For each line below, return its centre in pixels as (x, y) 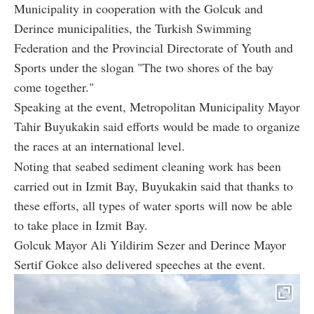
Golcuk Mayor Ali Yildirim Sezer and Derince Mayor (150, 245)
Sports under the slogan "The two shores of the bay (144, 68)
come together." (54, 87)
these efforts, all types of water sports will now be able (153, 206)
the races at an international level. (100, 146)
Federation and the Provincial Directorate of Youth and (153, 48)
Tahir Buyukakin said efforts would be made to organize (157, 127)
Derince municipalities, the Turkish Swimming (133, 28)
